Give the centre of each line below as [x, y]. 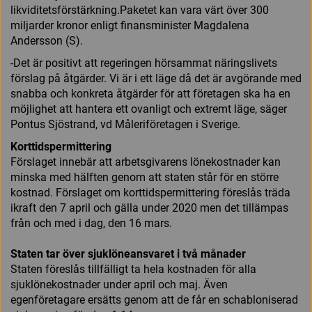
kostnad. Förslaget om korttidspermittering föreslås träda [150, 193]
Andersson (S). [47, 41]
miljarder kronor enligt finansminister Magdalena [130, 25]
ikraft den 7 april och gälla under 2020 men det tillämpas [149, 208]
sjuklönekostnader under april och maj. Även [119, 284]
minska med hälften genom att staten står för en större [145, 177]
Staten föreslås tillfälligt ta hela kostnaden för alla [133, 269]
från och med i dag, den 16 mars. [91, 223]
